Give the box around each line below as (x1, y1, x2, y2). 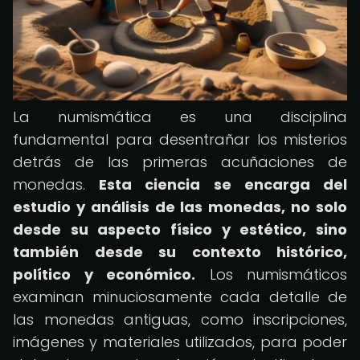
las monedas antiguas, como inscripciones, (13, 309, 347, 329)
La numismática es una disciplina (13, 107, 347, 127)
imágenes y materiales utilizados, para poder (13, 332, 347, 352)
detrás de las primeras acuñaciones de (13, 152, 347, 172)
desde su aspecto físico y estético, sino (13, 219, 347, 239)
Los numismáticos (195, 264, 347, 284)
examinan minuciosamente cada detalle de (13, 287, 347, 307)
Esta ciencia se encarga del (99, 174, 348, 194)
